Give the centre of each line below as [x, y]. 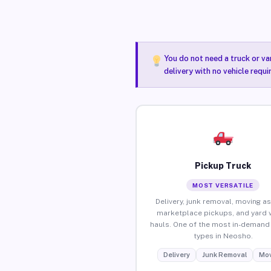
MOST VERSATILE [223, 185]
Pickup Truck [223, 165]
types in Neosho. [223, 236]
